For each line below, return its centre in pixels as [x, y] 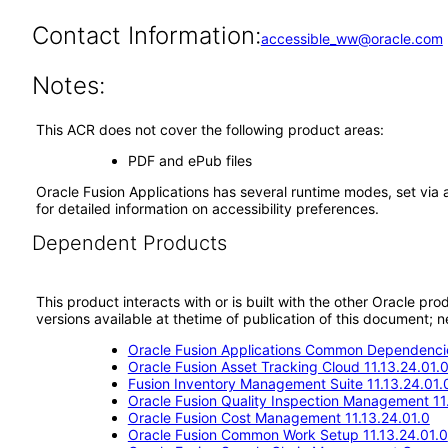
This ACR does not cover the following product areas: [210, 129]
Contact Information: [146, 35]
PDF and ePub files [189, 160]
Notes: [68, 85]
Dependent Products [129, 243]
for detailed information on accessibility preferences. [207, 208]
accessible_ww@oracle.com [351, 38]
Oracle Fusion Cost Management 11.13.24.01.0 [278, 417]
